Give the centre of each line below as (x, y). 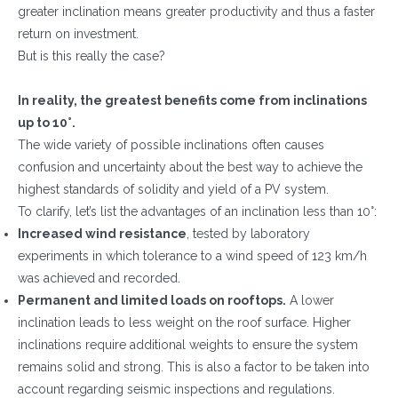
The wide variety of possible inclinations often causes (171, 145)
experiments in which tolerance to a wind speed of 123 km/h (192, 256)
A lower (310, 300)
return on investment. (78, 34)
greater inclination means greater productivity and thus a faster (196, 12)
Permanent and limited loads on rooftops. (152, 300)
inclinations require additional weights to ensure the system (188, 345)
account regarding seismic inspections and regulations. (176, 389)
